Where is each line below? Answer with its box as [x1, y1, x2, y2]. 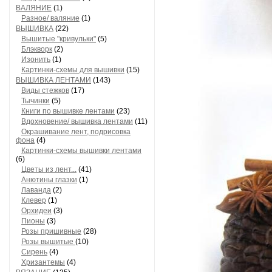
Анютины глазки [21, 175, 77, 184]
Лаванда [21, 186, 51, 194]
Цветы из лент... [21, 165, 76, 174]
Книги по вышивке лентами [21, 107, 115, 115]
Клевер [21, 196, 46, 205]
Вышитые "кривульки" [21, 35, 96, 43]
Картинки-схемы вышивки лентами [21, 146, 141, 155]
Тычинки [21, 97, 50, 105]
